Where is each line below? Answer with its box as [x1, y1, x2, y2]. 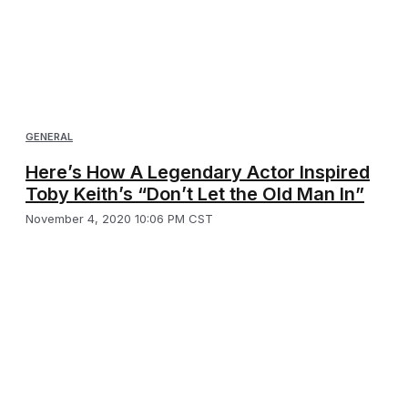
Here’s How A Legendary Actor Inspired [25, 160, 370, 183]
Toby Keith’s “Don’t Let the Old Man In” [25, 182, 364, 205]
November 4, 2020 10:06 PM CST [25, 210, 213, 226]
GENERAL [25, 129, 73, 143]
